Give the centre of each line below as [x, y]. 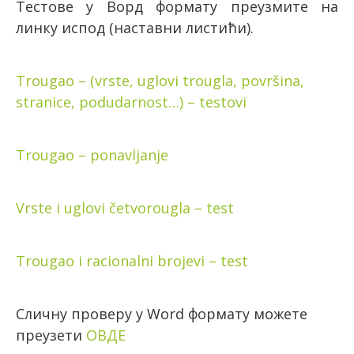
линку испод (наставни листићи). [135, 28]
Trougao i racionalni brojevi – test [132, 261]
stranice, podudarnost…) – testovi [131, 102]
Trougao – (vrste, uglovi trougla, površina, [160, 81]
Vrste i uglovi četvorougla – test [125, 208]
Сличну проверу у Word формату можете [162, 314]
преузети [51, 335]
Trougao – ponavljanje [92, 155]
